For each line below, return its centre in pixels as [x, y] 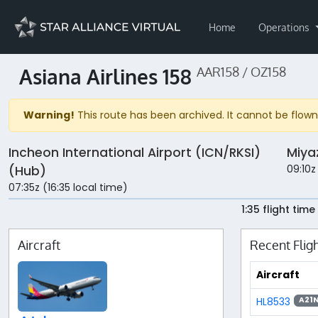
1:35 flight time [278, 210]
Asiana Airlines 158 [108, 77]
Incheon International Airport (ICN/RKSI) [135, 153]
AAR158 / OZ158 [241, 72]
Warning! [49, 115]
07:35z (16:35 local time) [68, 188]
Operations [285, 27]
